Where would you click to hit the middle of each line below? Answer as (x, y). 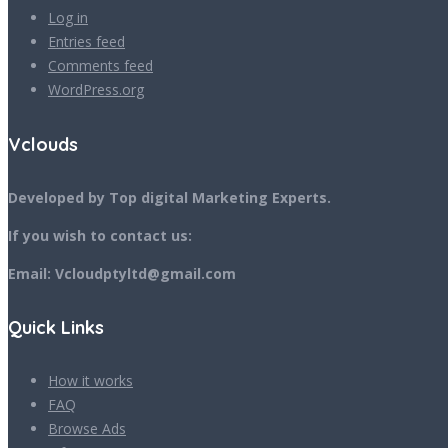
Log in (68, 18)
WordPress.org (96, 90)
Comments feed (100, 66)
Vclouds (43, 144)
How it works (90, 380)
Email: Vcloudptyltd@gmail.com (122, 273)
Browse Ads (87, 428)
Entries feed (86, 42)
